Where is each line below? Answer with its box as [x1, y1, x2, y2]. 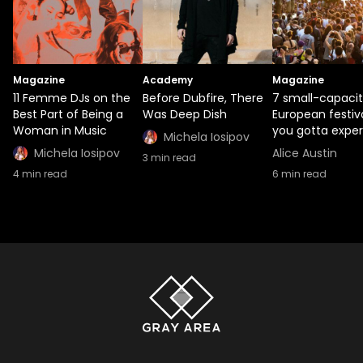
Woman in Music [13, 122, 107, 139]
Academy [143, 73, 193, 88]
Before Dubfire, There [143, 90, 263, 107]
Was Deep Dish [143, 106, 227, 123]
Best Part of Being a [13, 106, 123, 123]
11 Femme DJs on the [13, 90, 130, 107]
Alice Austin [272, 145, 337, 162]
